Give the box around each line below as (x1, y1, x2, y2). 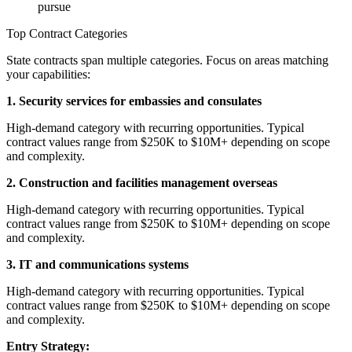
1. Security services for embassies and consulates (6, 93, 262, 108)
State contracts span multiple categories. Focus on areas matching (6, 53, 328, 67)
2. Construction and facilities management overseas (6, 175, 277, 189)
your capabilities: (6, 67, 90, 81)
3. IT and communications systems (6, 257, 189, 271)
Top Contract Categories (6, 26, 127, 40)
